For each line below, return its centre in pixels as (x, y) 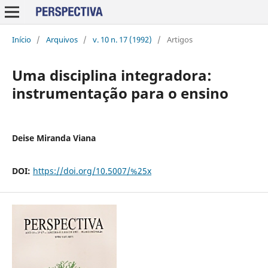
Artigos (179, 39)
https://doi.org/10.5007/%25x (92, 170)
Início (21, 39)
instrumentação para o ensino (120, 93)
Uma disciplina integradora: (112, 75)
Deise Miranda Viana (54, 138)
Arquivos (62, 39)
